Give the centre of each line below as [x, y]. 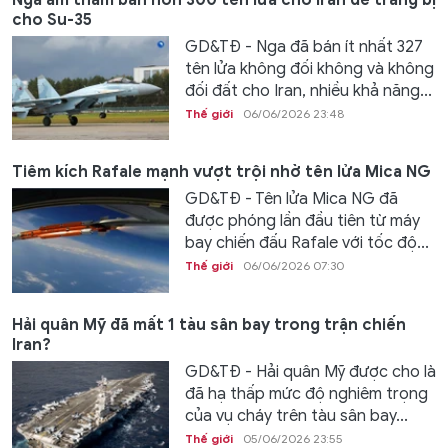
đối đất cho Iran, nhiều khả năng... [308, 90]
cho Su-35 [52, 19]
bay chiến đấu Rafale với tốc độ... [306, 243]
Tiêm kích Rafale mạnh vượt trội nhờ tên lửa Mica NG [221, 172]
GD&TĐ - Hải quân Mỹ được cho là [310, 371]
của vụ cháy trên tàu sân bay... [296, 415]
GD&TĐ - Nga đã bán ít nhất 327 [303, 46]
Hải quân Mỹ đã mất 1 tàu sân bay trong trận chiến [209, 324]
